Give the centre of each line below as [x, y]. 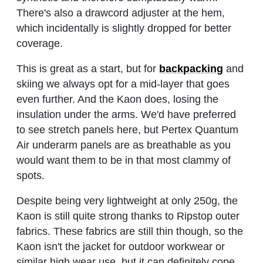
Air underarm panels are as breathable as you [124, 145]
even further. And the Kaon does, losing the [117, 100]
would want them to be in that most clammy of [124, 161]
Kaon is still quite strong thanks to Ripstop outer [128, 216]
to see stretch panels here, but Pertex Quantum [127, 130]
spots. [31, 176]
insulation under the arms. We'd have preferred [126, 115]
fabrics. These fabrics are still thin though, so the [130, 231]
